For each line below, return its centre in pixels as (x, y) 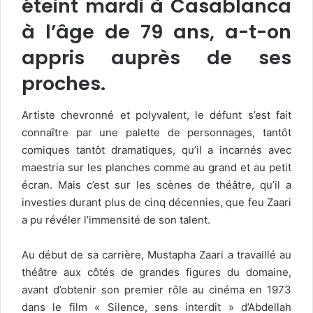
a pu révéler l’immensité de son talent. (116, 219)
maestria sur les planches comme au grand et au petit (156, 167)
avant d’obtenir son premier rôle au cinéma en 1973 (156, 289)
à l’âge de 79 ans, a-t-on (156, 32)
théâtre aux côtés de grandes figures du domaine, (156, 272)
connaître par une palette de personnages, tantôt (156, 132)
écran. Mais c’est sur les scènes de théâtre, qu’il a (156, 184)
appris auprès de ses (156, 58)
